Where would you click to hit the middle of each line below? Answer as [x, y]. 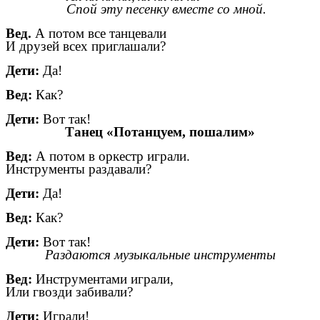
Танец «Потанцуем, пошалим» [160, 132]
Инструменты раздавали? [79, 169]
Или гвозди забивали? [69, 292]
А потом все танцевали [101, 34]
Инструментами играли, [103, 279]
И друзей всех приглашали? [86, 46]
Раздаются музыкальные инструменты [160, 255]
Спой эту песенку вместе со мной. [167, 9]
